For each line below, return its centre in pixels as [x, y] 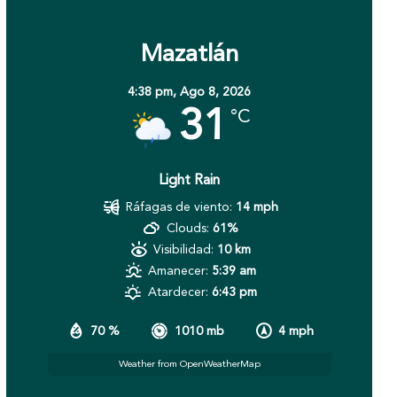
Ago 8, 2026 [216, 93]
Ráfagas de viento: [179, 208]
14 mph [257, 208]
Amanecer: [179, 272]
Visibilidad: [184, 250]
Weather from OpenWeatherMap [189, 364]
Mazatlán [189, 56]
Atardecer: [178, 293]
